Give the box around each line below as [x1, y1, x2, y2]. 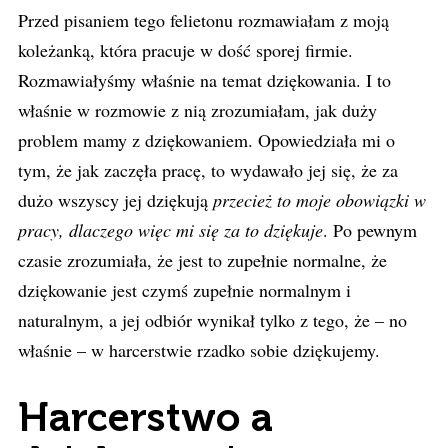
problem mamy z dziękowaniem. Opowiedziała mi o [18, 128, 395, 152]
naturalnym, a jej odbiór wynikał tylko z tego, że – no [18, 308, 407, 332]
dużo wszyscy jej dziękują [18, 188, 213, 212]
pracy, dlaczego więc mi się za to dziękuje [18, 218, 323, 242]
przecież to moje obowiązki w [213, 188, 426, 212]
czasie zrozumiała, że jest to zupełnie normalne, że [18, 248, 387, 272]
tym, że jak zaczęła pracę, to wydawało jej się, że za [18, 158, 398, 182]
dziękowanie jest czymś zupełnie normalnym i [18, 278, 351, 302]
